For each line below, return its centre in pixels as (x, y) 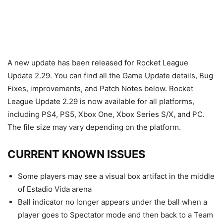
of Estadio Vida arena (55, 189)
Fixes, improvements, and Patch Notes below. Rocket (100, 88)
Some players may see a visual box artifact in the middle (116, 176)
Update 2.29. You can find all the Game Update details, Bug (110, 76)
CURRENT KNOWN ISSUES (76, 154)
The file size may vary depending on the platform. (94, 127)
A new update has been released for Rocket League (98, 63)
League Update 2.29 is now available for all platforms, (101, 101)
